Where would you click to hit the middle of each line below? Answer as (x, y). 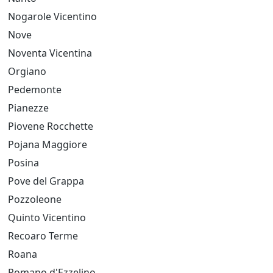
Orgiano (27, 71)
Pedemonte (35, 90)
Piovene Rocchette (51, 126)
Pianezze (28, 108)
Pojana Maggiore (48, 144)
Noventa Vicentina (50, 53)
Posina (23, 163)
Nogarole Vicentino (52, 16)
